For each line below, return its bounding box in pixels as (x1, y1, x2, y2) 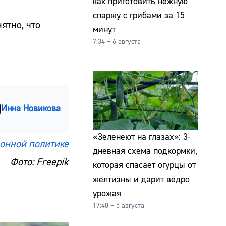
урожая (93, 187, 121, 199)
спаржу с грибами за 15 (93, 9, 185, 21)
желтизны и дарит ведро (93, 173, 190, 185)
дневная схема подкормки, (93, 145, 197, 157)
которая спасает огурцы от (93, 159, 196, 171)
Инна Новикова (1, 102, 61, 115)
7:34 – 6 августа (93, 37, 141, 46)
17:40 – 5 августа (93, 201, 144, 210)
